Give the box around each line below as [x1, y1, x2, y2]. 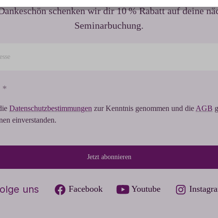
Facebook [68, 184, 103, 194]
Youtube [131, 184, 161, 194]
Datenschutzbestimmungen [9, 104, 92, 113]
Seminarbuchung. [74, 20, 144, 31]
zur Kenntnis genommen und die [92, 104, 196, 113]
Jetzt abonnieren [87, 153, 131, 161]
